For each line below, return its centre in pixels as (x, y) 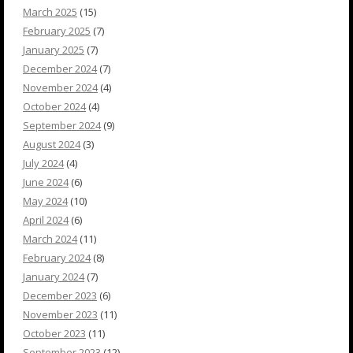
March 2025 (50, 12)
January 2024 (54, 277)
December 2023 (60, 296)
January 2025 (54, 50)
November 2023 (60, 315)
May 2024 (45, 201)
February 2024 (57, 258)
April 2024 (46, 220)
